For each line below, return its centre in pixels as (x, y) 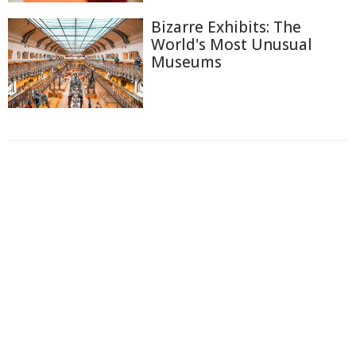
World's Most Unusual (232, 44)
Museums (186, 62)
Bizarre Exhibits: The (226, 27)
